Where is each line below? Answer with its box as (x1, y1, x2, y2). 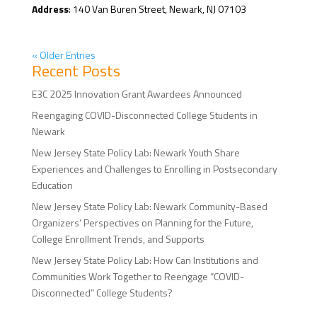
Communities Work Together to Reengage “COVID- (31, 269, 244, 284)
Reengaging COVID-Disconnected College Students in (31, 108, 258, 123)
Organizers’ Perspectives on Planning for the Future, (31, 215, 253, 231)
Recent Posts (31, 59, 120, 83)
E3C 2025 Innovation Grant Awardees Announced (31, 86, 242, 102)
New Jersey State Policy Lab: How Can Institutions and (31, 253, 258, 268)
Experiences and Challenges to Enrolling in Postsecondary (31, 161, 277, 177)
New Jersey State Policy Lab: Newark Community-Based (31, 199, 267, 214)
